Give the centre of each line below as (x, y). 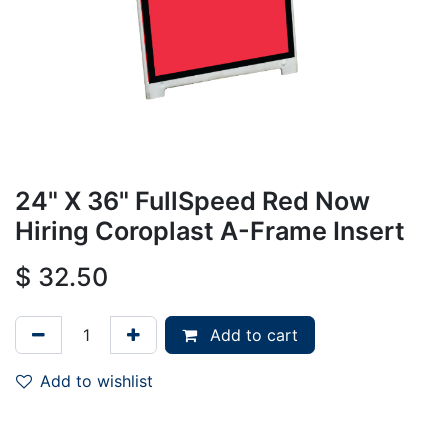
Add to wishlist (96, 380)
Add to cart (251, 334)
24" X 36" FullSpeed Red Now (192, 200)
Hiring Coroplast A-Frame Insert (210, 230)
